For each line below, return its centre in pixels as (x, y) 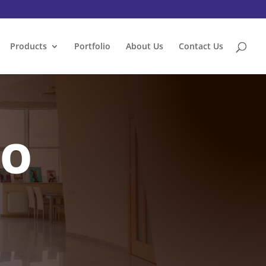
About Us (145, 46)
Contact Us (201, 46)
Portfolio (92, 46)
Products (28, 46)
